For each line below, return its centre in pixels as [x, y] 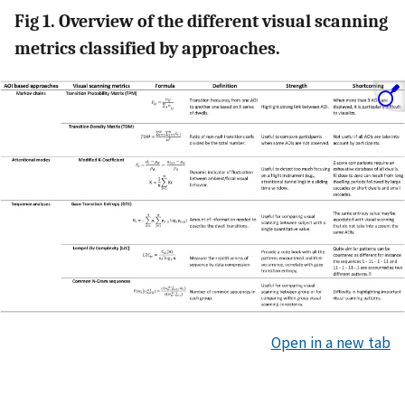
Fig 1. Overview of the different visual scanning [201, 21]
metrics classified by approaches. [147, 48]
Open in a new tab [331, 342]
